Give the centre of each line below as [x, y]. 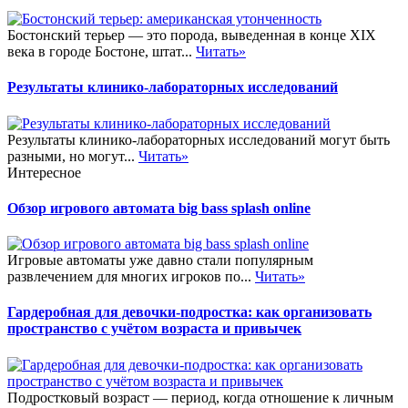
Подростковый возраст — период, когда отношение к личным [200, 397]
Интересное [44, 172]
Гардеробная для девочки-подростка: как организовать [189, 312]
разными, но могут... [73, 156]
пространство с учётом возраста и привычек [154, 329]
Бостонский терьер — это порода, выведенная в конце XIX [192, 36]
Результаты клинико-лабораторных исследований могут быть [199, 139]
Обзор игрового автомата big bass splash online [159, 208]
